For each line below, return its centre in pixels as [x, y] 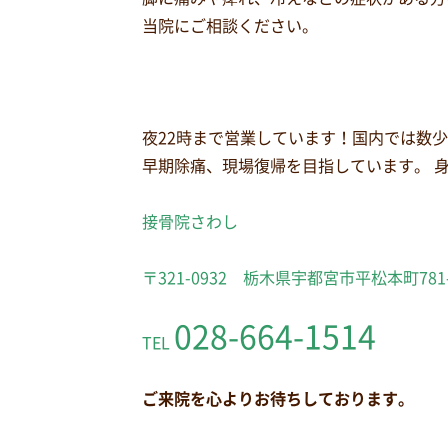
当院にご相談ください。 [230, 26]
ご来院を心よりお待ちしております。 [278, 399]
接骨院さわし [190, 222]
